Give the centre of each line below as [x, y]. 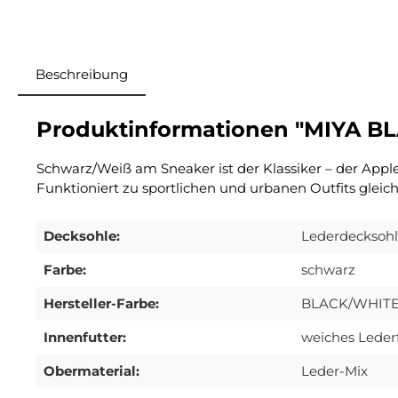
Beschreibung [82, 75]
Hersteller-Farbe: [101, 304]
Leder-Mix [334, 371]
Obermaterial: [92, 371]
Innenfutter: [85, 338]
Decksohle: [82, 236]
